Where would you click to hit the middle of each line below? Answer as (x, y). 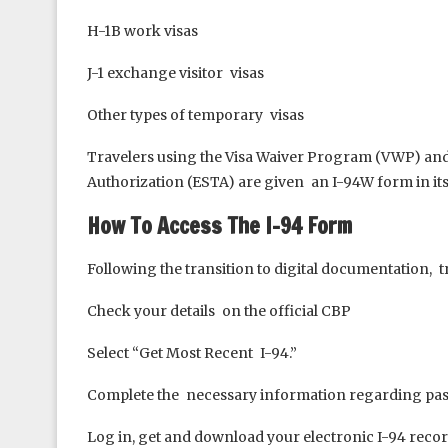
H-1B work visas (142, 31)
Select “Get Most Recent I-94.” (192, 353)
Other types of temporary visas (195, 115)
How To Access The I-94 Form (219, 225)
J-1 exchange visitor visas (175, 73)
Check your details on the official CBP (219, 311)
